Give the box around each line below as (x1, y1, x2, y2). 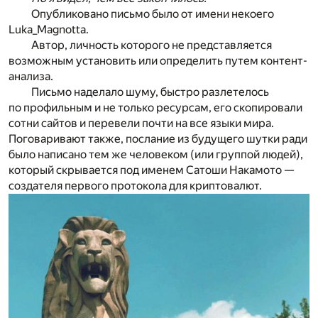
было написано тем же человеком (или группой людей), (9, 148, 303, 162)
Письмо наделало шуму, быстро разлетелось (31, 85, 269, 99)
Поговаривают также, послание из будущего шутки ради (9, 132, 307, 146)
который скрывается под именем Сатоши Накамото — (9, 163, 294, 177)
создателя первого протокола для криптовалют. (9, 179, 262, 193)
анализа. (9, 70, 53, 84)
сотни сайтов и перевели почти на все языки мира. (9, 116, 274, 131)
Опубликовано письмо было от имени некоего (31, 7, 274, 21)
